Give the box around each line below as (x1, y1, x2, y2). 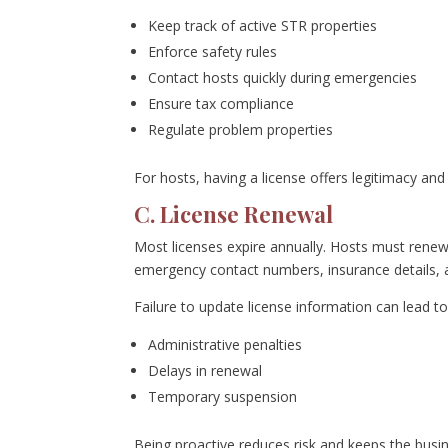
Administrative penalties (148, 334, 303, 354)
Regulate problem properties (148, 119, 334, 139)
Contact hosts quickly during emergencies (148, 67, 418, 87)
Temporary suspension (148, 386, 298, 406)
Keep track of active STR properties (148, 15, 378, 35)
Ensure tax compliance (148, 93, 295, 113)
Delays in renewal (148, 360, 263, 380)
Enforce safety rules (148, 41, 278, 61)
